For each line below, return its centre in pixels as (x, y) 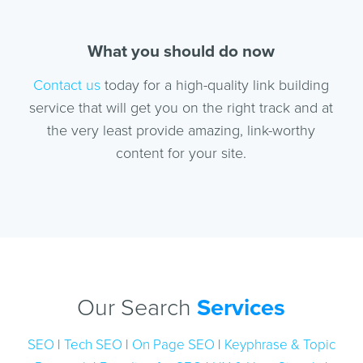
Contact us (67, 85)
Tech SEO (93, 345)
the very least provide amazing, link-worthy (181, 130)
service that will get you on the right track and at (181, 108)
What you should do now (181, 51)
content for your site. (181, 153)
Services (241, 308)
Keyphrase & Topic (280, 345)
